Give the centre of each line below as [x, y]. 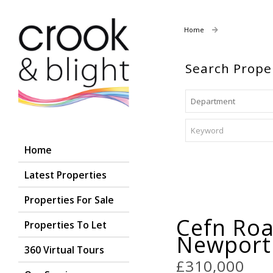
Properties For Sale [69, 200]
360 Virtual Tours [64, 250]
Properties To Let [66, 225]
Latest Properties [66, 175]
